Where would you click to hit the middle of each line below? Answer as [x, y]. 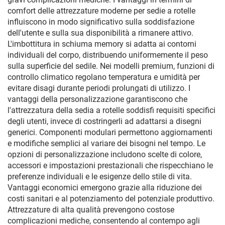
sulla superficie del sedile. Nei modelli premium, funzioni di [111, 66]
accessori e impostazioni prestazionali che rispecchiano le [110, 165]
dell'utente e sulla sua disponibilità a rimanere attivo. [100, 33]
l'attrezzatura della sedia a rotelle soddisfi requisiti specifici [111, 110]
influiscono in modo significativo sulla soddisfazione [101, 22]
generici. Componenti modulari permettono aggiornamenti [110, 132]
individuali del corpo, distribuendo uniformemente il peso [108, 55]
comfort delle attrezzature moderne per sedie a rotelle [101, 11]
